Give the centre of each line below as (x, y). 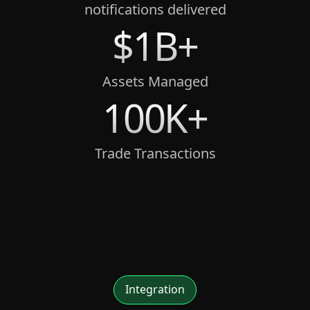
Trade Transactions (155, 153)
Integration (155, 289)
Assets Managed (155, 81)
